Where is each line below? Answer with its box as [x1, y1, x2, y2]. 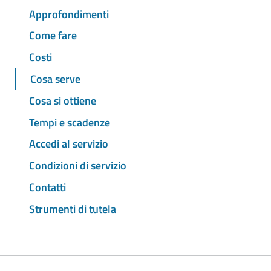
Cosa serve [30, 71, 80, 88]
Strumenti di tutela [29, 200, 116, 217]
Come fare [29, 27, 77, 44]
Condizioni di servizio [29, 157, 126, 174]
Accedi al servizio [29, 135, 108, 152]
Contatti [29, 178, 66, 195]
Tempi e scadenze [29, 114, 110, 131]
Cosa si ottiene [29, 92, 96, 109]
